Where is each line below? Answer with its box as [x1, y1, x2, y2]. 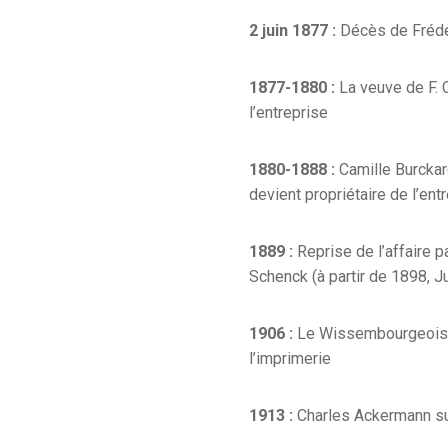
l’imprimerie [248, 348, 331, 368]
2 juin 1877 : [248, 20, 340, 40]
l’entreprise [248, 102, 328, 122]
